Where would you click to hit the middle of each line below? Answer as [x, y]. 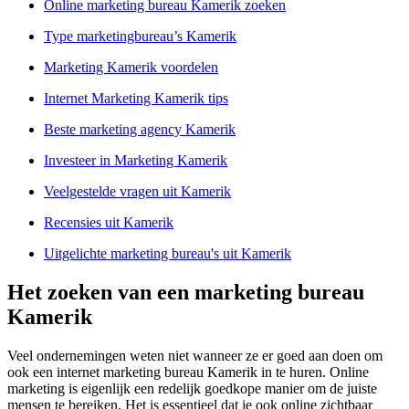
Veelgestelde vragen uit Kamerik [137, 192]
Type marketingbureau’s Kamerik [140, 37]
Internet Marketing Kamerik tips [136, 99]
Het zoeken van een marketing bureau [186, 293]
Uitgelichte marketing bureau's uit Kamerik [168, 254]
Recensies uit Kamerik [109, 223]
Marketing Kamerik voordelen [131, 68]
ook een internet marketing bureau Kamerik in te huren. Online [188, 372]
